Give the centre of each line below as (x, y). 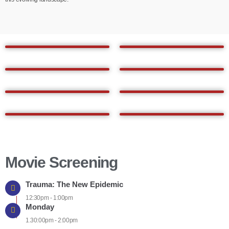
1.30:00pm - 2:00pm (52, 220)
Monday (40, 207)
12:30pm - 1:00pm (49, 198)
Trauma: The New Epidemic (74, 185)
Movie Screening (61, 163)
